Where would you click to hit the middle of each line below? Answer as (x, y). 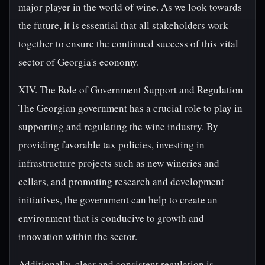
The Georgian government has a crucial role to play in (130, 108)
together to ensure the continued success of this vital (128, 43)
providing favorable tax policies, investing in (112, 145)
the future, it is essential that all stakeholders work (123, 25)
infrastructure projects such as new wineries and (119, 163)
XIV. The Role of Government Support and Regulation (131, 90)
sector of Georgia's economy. (79, 62)
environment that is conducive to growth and (111, 218)
